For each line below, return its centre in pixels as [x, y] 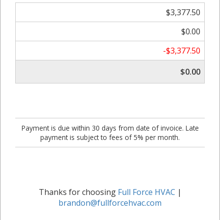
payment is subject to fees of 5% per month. [110, 137]
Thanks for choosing [78, 192]
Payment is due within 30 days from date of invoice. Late [110, 128]
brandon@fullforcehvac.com [110, 203]
